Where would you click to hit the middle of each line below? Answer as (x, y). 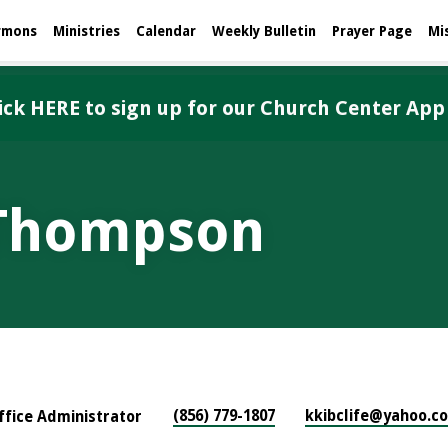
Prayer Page (372, 31)
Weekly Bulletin (264, 31)
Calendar (166, 31)
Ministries (86, 31)
